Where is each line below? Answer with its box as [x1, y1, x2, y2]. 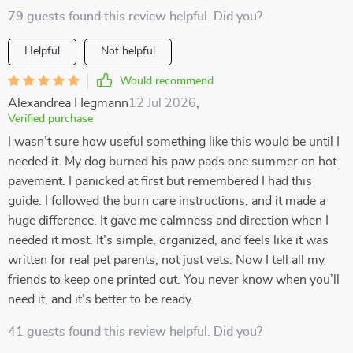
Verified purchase [8, 113, 93, 124]
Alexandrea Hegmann [8, 97, 128, 110]
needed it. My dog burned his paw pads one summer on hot [8, 155, 336, 168]
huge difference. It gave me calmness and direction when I [8, 214, 329, 227]
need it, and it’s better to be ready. [8, 293, 194, 306]
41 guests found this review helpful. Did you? [8, 325, 262, 338]
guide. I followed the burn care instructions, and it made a [8, 195, 325, 207]
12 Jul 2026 [128, 97, 196, 110]
